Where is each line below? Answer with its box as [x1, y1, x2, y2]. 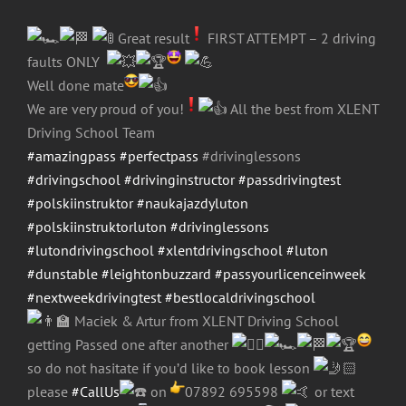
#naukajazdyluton [137, 194, 248, 213]
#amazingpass [27, 147, 116, 166]
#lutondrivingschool [27, 241, 154, 260]
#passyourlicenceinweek [215, 265, 366, 284]
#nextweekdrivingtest [27, 288, 161, 307]
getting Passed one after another [27, 335, 232, 354]
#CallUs [72, 382, 120, 401]
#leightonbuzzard [101, 265, 211, 284]
